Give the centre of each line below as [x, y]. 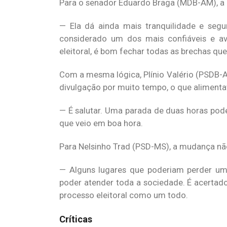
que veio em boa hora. [101, 123]
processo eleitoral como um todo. [124, 195]
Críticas [76, 219]
